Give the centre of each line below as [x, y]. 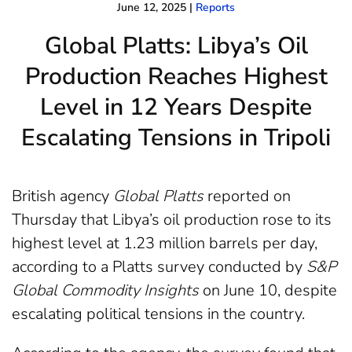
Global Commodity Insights [105, 290]
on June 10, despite [268, 290]
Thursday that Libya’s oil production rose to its [172, 219]
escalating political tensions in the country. [158, 313]
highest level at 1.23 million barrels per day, [165, 243]
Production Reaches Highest [176, 76]
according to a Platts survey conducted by [159, 266]
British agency [62, 196]
